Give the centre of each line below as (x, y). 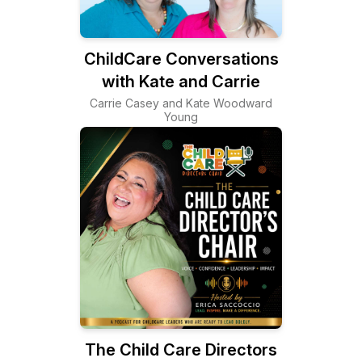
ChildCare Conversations (181, 59)
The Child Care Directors (181, 350)
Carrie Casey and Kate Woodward (181, 103)
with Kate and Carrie (181, 82)
